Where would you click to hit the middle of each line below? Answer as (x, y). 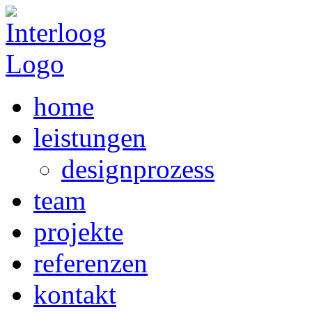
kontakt (75, 294)
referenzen (91, 263)
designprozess (138, 169)
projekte (78, 232)
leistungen (90, 138)
